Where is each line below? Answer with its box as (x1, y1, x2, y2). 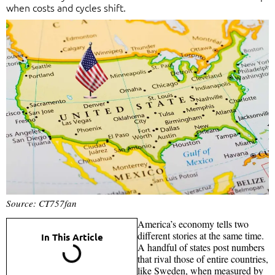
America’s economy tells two (137, 217, 249, 230)
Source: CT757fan (6, 196, 77, 209)
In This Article (41, 230, 103, 243)
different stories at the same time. (137, 228, 264, 242)
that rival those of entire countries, (137, 252, 268, 265)
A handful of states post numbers (137, 240, 265, 254)
